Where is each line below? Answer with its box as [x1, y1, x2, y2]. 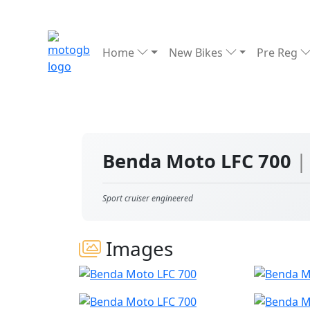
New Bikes [168, 45, 226, 60]
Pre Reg [257, 45, 301, 60]
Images [101, 235, 173, 262]
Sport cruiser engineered [102, 192, 193, 204]
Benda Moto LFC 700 [102, 148, 296, 174]
